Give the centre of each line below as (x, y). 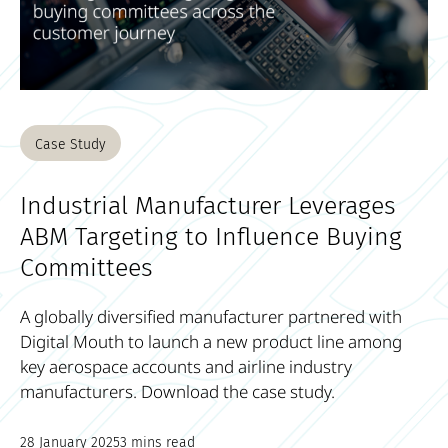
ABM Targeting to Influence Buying (211, 236)
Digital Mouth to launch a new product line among (211, 341)
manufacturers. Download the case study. (177, 391)
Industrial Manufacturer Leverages (208, 205)
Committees (86, 267)
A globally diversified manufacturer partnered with (211, 316)
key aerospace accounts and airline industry (186, 366)
